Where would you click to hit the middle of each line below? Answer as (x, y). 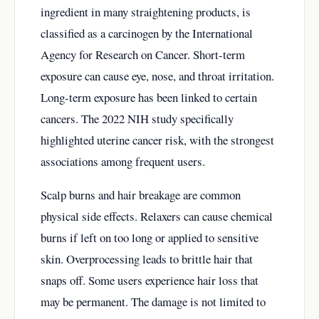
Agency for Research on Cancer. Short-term (143, 55)
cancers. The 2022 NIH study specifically (137, 119)
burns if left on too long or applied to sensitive (150, 237)
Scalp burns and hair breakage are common (141, 194)
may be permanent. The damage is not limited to (153, 301)
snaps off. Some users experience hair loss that (150, 280)
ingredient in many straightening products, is (146, 12)
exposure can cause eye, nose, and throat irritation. (157, 76)
